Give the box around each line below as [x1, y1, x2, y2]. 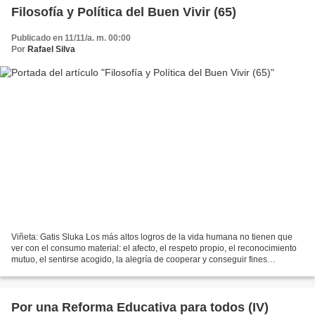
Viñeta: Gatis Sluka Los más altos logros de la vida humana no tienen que [11, 232, 292, 243]
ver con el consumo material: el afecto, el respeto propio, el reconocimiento [11, 243, 297, 254]
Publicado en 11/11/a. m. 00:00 [11, 32, 131, 43]
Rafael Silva [27, 44, 75, 54]
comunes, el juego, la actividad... [11, 266, 136, 276]
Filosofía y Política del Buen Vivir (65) [11, 4, 236, 19]
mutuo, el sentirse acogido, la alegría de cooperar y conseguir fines [11, 255, 267, 265]
